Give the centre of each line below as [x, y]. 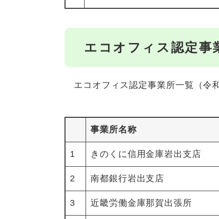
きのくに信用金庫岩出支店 [146, 154]
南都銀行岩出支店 [128, 178]
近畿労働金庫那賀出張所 [141, 203]
